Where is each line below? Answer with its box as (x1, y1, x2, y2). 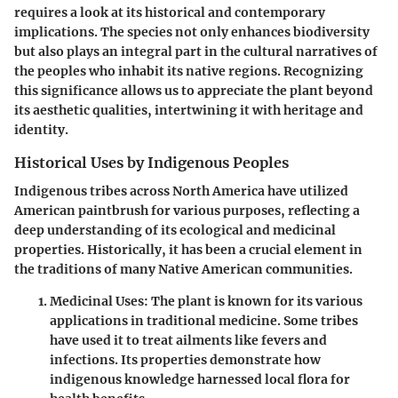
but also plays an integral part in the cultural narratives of (14, 44, 378, 60)
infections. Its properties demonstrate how (50, 352, 321, 369)
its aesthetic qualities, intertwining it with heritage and (14, 102, 363, 119)
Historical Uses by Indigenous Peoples (14, 154, 289, 172)
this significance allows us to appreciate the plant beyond (14, 83, 373, 99)
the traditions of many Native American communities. (14, 261, 353, 278)
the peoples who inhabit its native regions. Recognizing (14, 63, 363, 80)
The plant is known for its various (148, 293, 362, 310)
